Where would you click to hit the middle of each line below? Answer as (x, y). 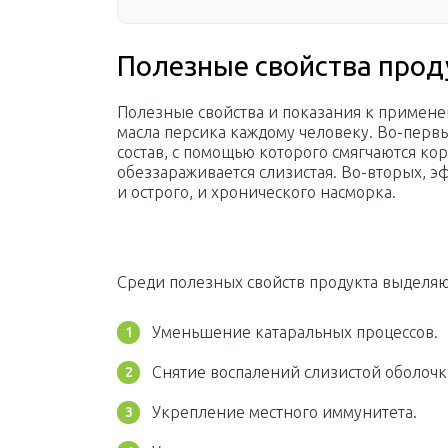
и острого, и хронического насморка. (256, 192)
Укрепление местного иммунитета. (284, 412)
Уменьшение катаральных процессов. (295, 332)
